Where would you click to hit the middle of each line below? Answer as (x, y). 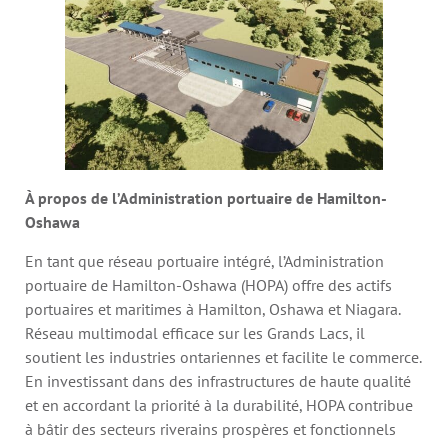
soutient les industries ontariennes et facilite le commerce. (223, 356)
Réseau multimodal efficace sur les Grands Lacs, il (195, 332)
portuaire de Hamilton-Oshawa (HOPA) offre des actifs (208, 284)
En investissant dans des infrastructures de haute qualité (218, 380)
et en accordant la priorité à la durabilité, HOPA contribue (219, 404)
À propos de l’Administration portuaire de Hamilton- (206, 198)
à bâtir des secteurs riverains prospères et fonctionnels (210, 428)
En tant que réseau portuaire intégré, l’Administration (204, 260)
